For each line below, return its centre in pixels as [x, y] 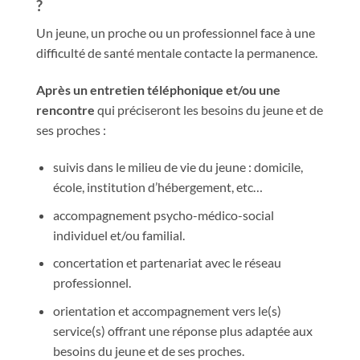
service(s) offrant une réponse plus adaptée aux [182, 330]
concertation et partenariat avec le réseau [167, 263]
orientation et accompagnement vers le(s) [167, 310]
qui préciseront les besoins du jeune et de [209, 110]
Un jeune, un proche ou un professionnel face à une [176, 33]
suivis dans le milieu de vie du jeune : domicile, [178, 166]
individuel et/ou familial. [119, 235]
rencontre [65, 110]
